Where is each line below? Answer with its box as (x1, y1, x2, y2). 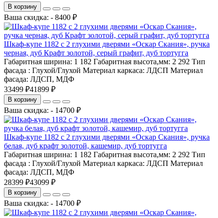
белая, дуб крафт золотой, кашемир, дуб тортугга (4, 141, 167, 150)
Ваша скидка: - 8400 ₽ (4, 13, 77, 21)
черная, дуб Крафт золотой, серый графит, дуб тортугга (4, 48, 188, 57)
